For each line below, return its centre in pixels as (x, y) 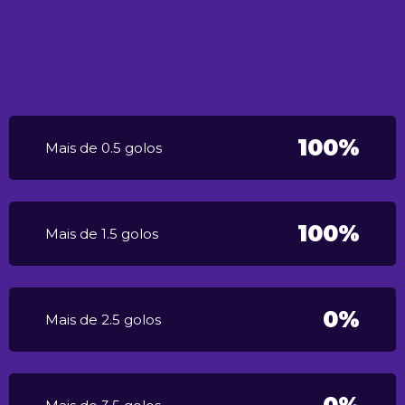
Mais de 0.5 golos (104, 148)
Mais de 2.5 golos (103, 320)
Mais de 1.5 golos (102, 234)
